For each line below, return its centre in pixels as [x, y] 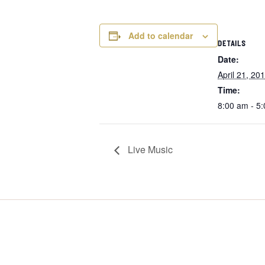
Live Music [149, 150]
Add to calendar [161, 35]
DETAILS [232, 43]
